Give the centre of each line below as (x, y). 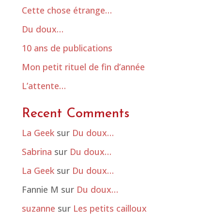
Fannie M (40, 190)
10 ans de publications (67, 48)
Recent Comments (75, 114)
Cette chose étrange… (67, 10)
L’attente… (44, 86)
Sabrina (37, 152)
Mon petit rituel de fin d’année (83, 67)
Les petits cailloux (110, 209)
